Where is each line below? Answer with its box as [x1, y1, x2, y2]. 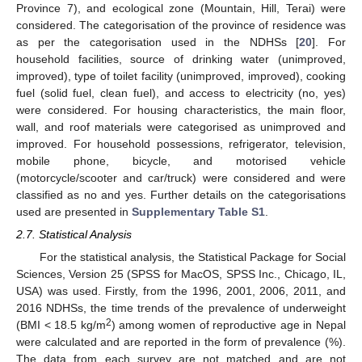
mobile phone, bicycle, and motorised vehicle [16, 154, 346, 167]
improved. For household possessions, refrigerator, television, [16, 137, 346, 150]
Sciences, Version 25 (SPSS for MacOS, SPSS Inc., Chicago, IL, [16, 267, 346, 281]
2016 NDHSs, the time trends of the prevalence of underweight [16, 301, 346, 315]
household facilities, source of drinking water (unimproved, [16, 52, 346, 65]
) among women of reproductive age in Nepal [111, 318, 347, 332]
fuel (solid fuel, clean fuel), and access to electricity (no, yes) [16, 86, 346, 99]
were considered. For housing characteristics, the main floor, [16, 103, 346, 116]
